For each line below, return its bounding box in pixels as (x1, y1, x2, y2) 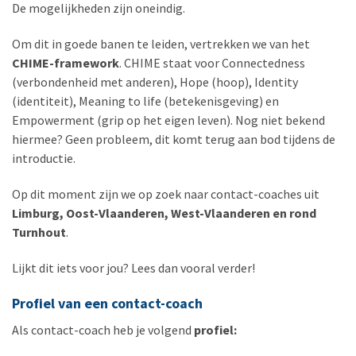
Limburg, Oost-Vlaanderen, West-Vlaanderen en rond (12, 205, 316, 222)
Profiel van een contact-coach (12, 294, 203, 313)
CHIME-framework (12, 55, 119, 72)
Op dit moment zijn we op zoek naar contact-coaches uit (12, 186, 319, 203)
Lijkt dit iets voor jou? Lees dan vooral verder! (12, 260, 255, 277)
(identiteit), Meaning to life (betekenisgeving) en (12, 93, 279, 110)
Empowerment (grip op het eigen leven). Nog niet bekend (12, 112, 325, 129)
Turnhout (12, 224, 66, 241)
